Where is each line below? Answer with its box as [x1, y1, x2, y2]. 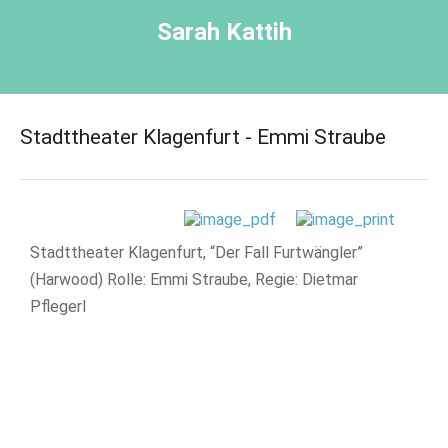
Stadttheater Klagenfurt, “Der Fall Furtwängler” [30, 243, 364, 262]
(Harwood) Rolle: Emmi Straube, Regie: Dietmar [30, 270, 359, 289]
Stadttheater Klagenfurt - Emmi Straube [20, 125, 386, 149]
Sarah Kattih [156, 18, 292, 46]
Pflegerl [30, 297, 87, 316]
